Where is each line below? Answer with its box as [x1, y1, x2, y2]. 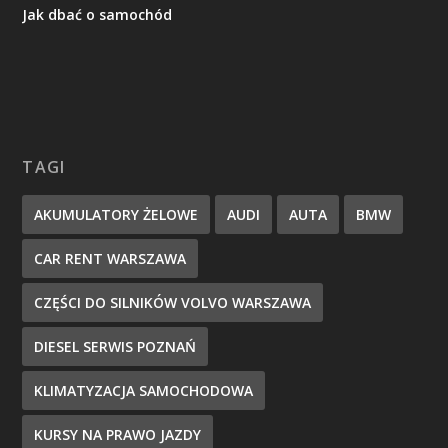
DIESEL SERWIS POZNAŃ [34, 336, 197, 356]
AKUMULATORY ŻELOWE [34, 204, 199, 224]
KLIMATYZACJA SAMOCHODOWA [34, 380, 254, 400]
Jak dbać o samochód [22, 4, 173, 24]
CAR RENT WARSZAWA [34, 248, 187, 268]
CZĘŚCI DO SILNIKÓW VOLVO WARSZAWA [34, 292, 312, 312]
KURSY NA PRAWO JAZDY [34, 424, 202, 444]
